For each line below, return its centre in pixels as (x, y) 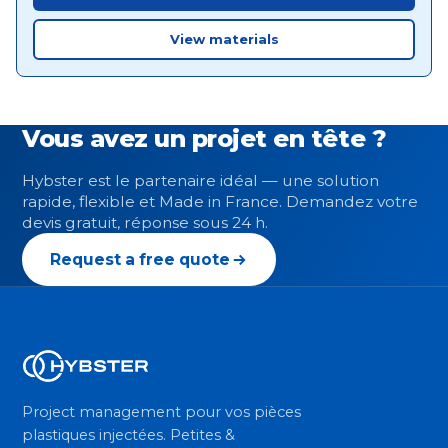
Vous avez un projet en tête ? (204, 138)
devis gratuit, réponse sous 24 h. (145, 223)
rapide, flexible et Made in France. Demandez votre (220, 202)
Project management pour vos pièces (161, 412)
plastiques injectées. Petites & (128, 435)
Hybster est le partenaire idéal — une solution (200, 181)
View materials (224, 38)
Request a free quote (140, 260)
